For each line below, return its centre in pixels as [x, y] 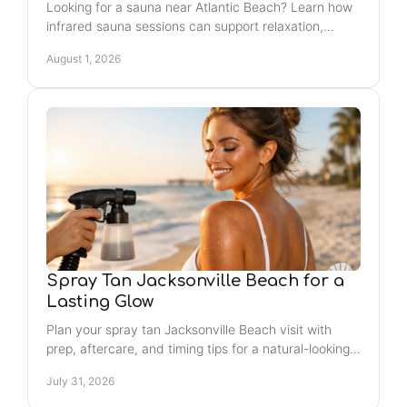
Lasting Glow [100, 302]
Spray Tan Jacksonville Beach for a [195, 281]
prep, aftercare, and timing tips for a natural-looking [198, 348]
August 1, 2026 [84, 59]
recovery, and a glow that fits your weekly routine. [194, 45]
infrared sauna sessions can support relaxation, [185, 26]
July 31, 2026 [80, 381]
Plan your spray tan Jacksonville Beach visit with [189, 329]
